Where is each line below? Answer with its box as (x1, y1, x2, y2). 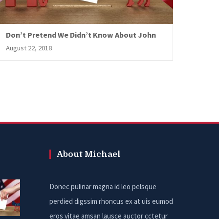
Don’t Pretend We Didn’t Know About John (6, 29, 156, 40)
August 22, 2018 (6, 43, 52, 52)
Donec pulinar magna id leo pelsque (49, 181, 156, 191)
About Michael (57, 149, 121, 159)
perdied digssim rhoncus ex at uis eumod (49, 196, 173, 206)
